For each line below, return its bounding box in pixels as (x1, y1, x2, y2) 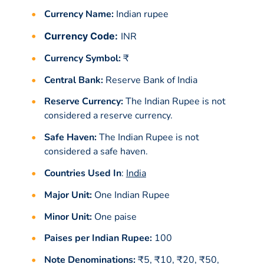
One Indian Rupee (91, 188, 170, 202)
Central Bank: (44, 73, 103, 87)
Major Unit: (44, 188, 92, 202)
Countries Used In (44, 166, 121, 180)
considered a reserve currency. (44, 109, 173, 123)
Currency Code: (44, 29, 118, 42)
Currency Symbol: (44, 51, 121, 65)
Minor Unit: (44, 210, 92, 223)
